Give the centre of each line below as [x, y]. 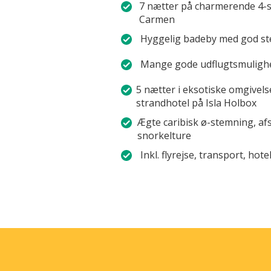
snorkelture [165, 136]
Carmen [157, 20]
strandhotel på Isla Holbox [196, 103]
